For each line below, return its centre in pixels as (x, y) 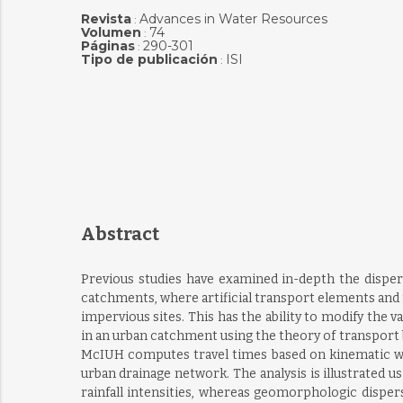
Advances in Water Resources (233, 19)
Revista (106, 19)
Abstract (120, 234)
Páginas (107, 46)
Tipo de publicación (149, 59)
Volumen (111, 32)
